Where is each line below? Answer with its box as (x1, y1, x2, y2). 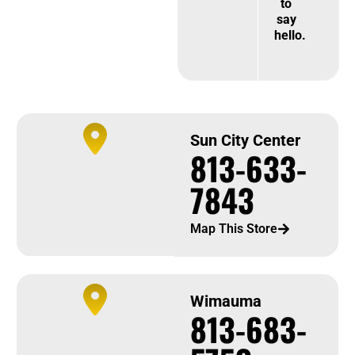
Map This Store (189, 221, 277, 237)
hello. (274, 28, 307, 44)
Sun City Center (189, 131, 300, 151)
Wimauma (189, 292, 261, 311)
